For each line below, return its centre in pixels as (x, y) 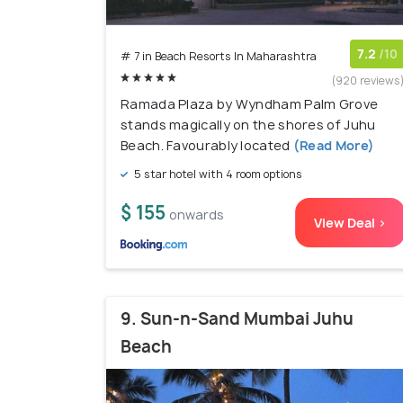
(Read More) (334, 146)
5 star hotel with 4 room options (217, 175)
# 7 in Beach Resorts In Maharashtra (219, 57)
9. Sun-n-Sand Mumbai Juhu (237, 319)
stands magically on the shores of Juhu (248, 125)
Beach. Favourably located (207, 146)
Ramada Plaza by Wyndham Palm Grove (250, 104)
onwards (197, 215)
